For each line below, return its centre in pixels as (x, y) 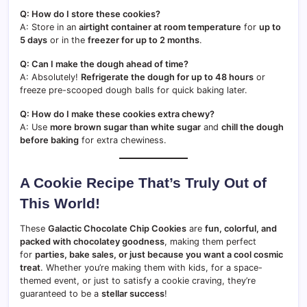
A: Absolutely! (50, 77)
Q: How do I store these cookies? (90, 14)
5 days (34, 40)
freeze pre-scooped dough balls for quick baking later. (134, 90)
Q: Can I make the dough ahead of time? (104, 64)
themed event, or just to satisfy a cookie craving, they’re (138, 280)
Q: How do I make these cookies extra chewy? (117, 114)
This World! (60, 203)
